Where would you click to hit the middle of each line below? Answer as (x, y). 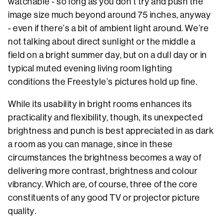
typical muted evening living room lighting (90, 68)
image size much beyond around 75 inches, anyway (110, 15)
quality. (23, 211)
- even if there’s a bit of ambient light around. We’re (109, 28)
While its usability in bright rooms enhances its (100, 104)
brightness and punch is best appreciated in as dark (111, 131)
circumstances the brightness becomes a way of (105, 157)
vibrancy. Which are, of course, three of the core (103, 184)
